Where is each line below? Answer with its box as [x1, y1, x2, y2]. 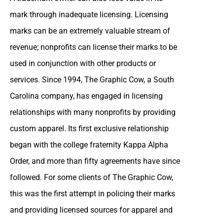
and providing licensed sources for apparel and [10, 205, 173, 215]
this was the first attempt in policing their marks [10, 188, 175, 198]
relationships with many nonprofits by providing [10, 107, 176, 117]
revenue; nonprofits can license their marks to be [10, 42, 177, 52]
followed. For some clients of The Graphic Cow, [10, 172, 173, 182]
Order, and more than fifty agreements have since [10, 156, 180, 166]
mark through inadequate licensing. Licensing [10, 9, 168, 19]
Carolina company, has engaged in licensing [10, 91, 163, 101]
